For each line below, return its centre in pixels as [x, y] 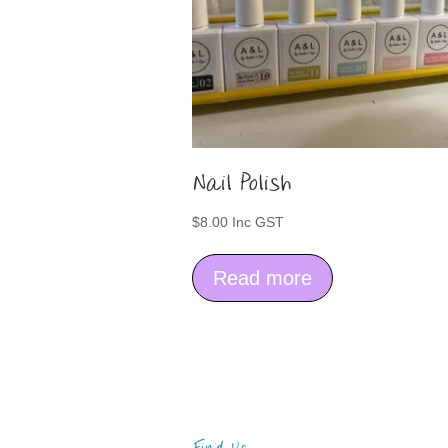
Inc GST [258, 222]
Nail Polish [241, 184]
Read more [262, 278]
